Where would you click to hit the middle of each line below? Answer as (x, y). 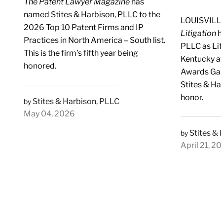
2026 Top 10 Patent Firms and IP (84, 27)
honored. (40, 66)
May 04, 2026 (49, 113)
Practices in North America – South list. (94, 40)
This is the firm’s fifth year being (81, 53)
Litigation (199, 33)
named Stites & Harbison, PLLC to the (92, 14)
